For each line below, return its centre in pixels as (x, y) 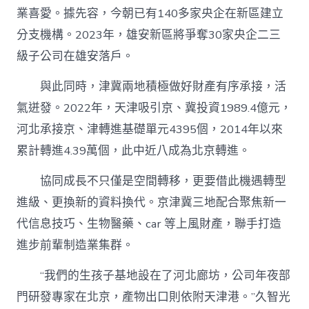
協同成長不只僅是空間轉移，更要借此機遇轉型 (152, 181)
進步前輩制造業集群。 (76, 246)
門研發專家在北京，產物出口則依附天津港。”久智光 (154, 297)
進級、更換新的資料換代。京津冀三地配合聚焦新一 (152, 203)
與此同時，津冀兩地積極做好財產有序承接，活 (152, 87)
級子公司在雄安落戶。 (76, 57)
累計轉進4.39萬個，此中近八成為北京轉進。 (134, 151)
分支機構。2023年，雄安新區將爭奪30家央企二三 (149, 35)
